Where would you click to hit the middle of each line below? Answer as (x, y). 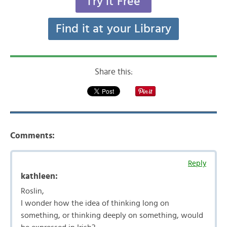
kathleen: (39, 176)
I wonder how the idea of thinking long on (95, 203)
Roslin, (32, 191)
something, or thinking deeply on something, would (112, 215)
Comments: (32, 136)
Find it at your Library (113, 29)
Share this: (113, 72)
